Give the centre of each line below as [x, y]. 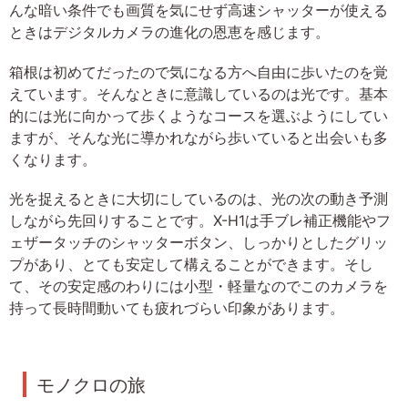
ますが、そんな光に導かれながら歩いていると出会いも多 [199, 137]
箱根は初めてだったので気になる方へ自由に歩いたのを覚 [199, 71]
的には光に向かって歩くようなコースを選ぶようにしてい [199, 115]
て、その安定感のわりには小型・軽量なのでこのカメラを [199, 286]
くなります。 [53, 159]
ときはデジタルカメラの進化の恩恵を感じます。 [169, 32]
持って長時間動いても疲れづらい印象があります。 [177, 307]
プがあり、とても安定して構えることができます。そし [191, 264]
